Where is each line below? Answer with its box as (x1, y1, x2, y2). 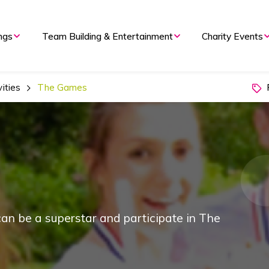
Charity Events (202, 29, 264, 42)
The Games (37, 81, 88, 93)
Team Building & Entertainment (41, 29, 173, 42)
